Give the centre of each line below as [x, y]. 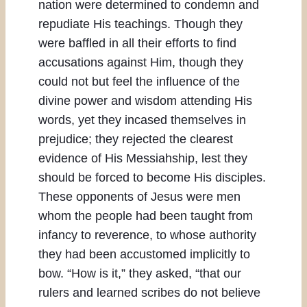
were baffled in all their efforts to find [137, 44]
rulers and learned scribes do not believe [149, 293]
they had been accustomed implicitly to [144, 255]
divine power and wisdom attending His [145, 101]
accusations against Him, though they [141, 63]
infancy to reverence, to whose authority [147, 235]
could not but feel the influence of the [139, 82]
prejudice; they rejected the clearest [136, 139]
